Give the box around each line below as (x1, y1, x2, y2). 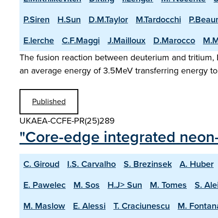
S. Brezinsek (124, 158, 172, 170)
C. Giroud (23, 158, 59, 170)
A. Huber (180, 158, 214, 170)
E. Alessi (73, 200, 106, 212)
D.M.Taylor (89, 13, 128, 26)
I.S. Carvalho (67, 158, 116, 170)
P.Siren (23, 13, 50, 26)
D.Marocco (153, 34, 195, 47)
